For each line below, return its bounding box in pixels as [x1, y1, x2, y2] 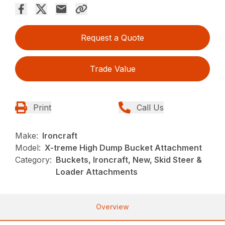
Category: [15, 155, 52, 165]
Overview [96, 202, 129, 211]
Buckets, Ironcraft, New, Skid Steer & [56, 155, 202, 165]
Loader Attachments [56, 167, 138, 177]
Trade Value [89, 64, 136, 74]
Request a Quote [81, 33, 144, 43]
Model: [15, 143, 41, 153]
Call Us [137, 102, 164, 113]
